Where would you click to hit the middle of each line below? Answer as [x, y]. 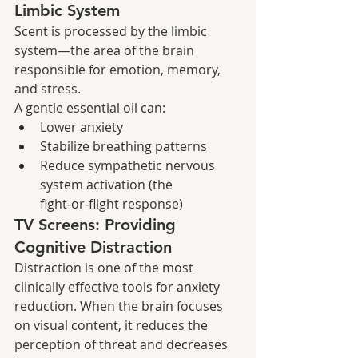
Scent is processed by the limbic [112, 31]
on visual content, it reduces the [113, 325]
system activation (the [108, 184]
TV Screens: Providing [97, 224]
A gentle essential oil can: [90, 107]
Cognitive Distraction [93, 247]
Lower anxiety [82, 127]
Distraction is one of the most [105, 267]
